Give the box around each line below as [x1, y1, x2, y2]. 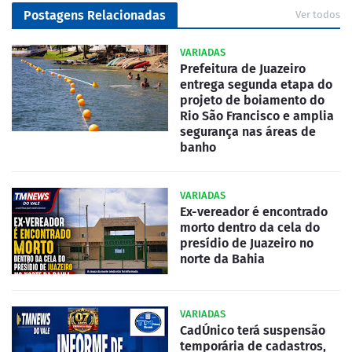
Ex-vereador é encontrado [180, 204, 328, 220]
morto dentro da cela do [180, 220, 320, 236]
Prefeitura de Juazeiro [180, 61, 306, 77]
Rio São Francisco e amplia [180, 108, 334, 124]
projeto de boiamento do [180, 93, 324, 108]
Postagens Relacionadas [24, 8, 166, 24]
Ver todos [295, 9, 340, 21]
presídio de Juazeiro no [180, 236, 313, 251]
